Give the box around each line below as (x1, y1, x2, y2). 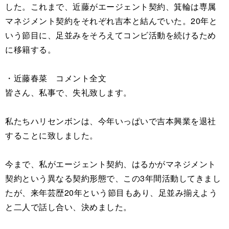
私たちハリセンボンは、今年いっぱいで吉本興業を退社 (5, 115, 216, 127)
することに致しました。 (5, 129, 98, 142)
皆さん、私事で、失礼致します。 (5, 86, 132, 99)
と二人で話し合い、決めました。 (5, 201, 132, 213)
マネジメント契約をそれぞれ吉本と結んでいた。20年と (5, 15, 217, 27)
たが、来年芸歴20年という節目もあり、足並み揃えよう (5, 187, 217, 199)
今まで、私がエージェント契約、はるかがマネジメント (5, 158, 216, 170)
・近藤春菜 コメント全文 (5, 72, 106, 84)
